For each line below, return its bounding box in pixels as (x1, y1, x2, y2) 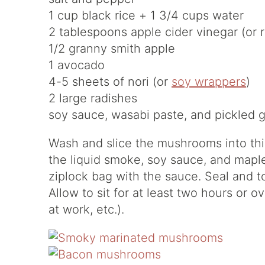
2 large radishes (49, 91, 137, 105)
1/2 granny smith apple (49, 41, 175, 56)
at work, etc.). (49, 202, 124, 216)
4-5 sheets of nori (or (49, 75, 172, 89)
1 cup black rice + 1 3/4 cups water (49, 8, 244, 22)
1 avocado (49, 58, 105, 72)
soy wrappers (172, 75, 246, 89)
